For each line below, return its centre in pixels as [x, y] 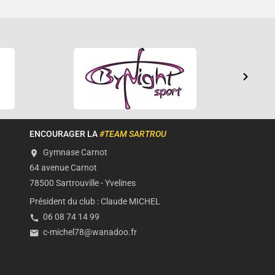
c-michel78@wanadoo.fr [90, 232]
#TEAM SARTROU [133, 134]
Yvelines [120, 184]
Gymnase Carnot [76, 153]
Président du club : [65, 201]
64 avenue [50, 168]
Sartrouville [77, 184]
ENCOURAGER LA [64, 134]
